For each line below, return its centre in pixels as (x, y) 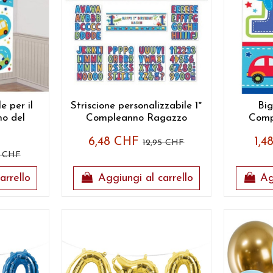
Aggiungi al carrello (145, 179)
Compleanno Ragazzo (136, 118)
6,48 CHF (116, 142)
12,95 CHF (164, 143)
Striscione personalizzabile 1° (136, 105)
